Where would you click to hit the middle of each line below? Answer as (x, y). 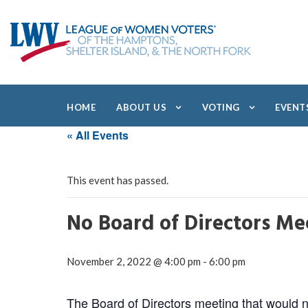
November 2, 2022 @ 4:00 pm (134, 261)
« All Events (98, 135)
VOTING (221, 107)
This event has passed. (118, 180)
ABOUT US (141, 107)
